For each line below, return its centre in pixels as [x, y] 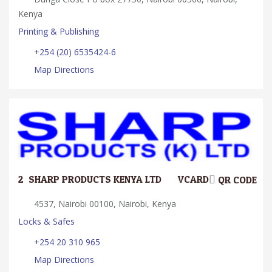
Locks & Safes [46, 222]
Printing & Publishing [59, 31]
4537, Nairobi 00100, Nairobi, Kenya [104, 204]
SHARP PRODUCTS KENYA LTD [95, 180]
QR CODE [236, 180]
